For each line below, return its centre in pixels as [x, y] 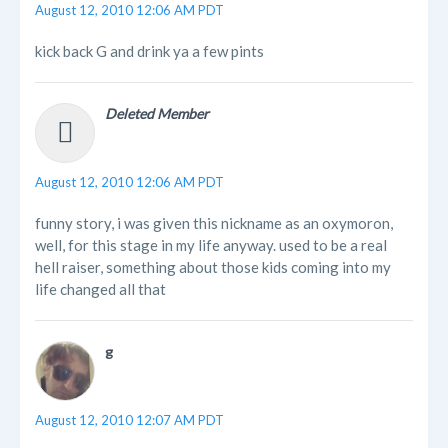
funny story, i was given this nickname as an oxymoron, [214, 223]
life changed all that [100, 289]
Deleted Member [157, 114]
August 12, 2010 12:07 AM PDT [129, 420]
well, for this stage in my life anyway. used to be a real [211, 245]
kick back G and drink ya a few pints [149, 51]
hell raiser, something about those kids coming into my [213, 267]
